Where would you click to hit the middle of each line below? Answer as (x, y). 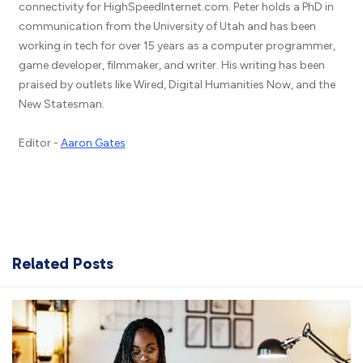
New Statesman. (61, 105)
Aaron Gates (93, 143)
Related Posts (63, 264)
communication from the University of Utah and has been (167, 27)
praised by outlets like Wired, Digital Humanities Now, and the (177, 85)
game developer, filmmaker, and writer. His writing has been (171, 66)
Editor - (39, 143)
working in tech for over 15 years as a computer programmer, (177, 46)
